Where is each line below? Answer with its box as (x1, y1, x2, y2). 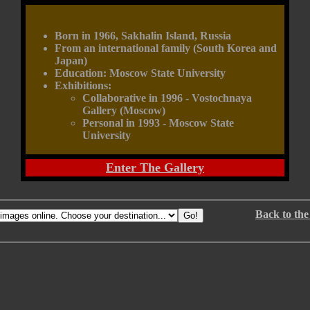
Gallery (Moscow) (82, 104, 165, 116)
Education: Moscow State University (55, 67, 226, 79)
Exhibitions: (55, 80, 111, 91)
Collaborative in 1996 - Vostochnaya (82, 92, 252, 104)
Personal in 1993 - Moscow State (82, 117, 234, 129)
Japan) (55, 55, 87, 66)
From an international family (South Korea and (55, 42, 277, 54)
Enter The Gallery (106, 161, 204, 174)
